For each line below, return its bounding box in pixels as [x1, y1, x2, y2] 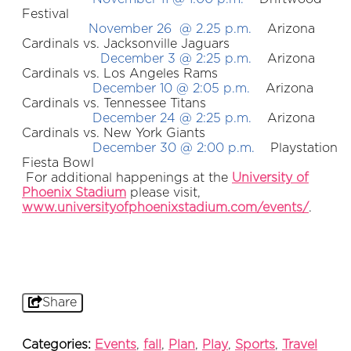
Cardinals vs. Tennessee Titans [22, 97, 206, 110]
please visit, [126, 186, 201, 200]
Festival [22, 8, 69, 21]
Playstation [270, 142, 338, 155]
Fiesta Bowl [22, 157, 94, 170]
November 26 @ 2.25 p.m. [22, 23, 255, 36]
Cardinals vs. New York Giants [22, 127, 205, 140]
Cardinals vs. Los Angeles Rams [22, 67, 218, 81]
